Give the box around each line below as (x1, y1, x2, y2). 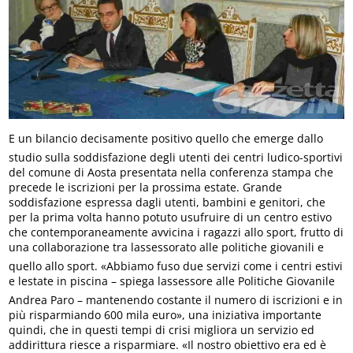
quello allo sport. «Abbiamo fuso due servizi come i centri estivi (9, 258, 344, 273)
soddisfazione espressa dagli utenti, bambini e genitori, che (9, 194, 326, 210)
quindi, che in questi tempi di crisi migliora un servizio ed (9, 321, 315, 337)
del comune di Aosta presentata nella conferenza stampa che (9, 164, 334, 180)
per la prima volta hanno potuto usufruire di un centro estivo (9, 209, 333, 225)
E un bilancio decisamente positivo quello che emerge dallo (9, 130, 324, 146)
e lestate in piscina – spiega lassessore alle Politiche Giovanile (9, 273, 336, 288)
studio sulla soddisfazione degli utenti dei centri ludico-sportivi (9, 149, 344, 165)
